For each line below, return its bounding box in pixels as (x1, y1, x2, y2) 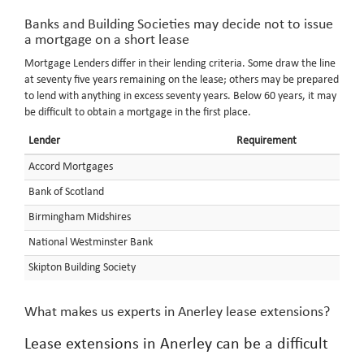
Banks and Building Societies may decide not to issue (24, 17, 333, 32)
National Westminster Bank (28, 236, 153, 249)
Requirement (236, 135, 297, 147)
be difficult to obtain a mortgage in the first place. (24, 106, 251, 119)
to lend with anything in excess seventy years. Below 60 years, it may (24, 90, 336, 102)
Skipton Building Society (28, 262, 136, 274)
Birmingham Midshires (28, 211, 131, 223)
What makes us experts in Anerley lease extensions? (24, 305, 330, 320)
